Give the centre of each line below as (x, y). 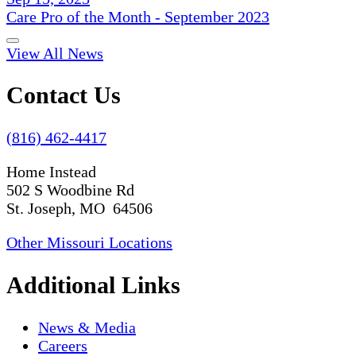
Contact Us (64, 95)
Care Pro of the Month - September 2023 (138, 16)
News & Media (87, 328)
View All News (55, 53)
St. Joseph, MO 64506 (79, 209)
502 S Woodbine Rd (70, 190)
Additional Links (93, 285)
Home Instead (51, 172)
